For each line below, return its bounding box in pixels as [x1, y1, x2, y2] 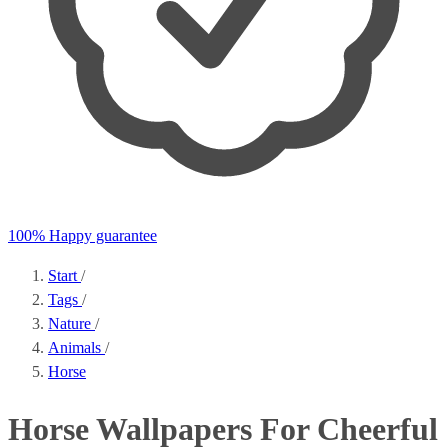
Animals [48, 339, 105, 356]
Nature [48, 315, 95, 332]
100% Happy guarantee [8, 227, 157, 244]
